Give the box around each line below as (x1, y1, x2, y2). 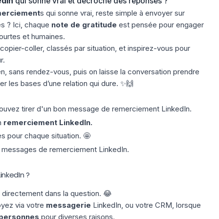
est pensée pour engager (116, 20, 204, 29)
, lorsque (172, 200, 201, 210)
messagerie (45, 200, 91, 210)
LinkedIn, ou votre (90, 200, 155, 210)
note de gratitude (51, 20, 117, 29)
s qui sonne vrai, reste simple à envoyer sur (40, 8, 185, 18)
